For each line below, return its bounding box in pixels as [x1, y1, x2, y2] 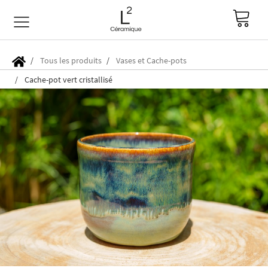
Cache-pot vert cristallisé [25, 74, 112, 85]
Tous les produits [39, 55, 102, 66]
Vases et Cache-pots [115, 55, 187, 66]
